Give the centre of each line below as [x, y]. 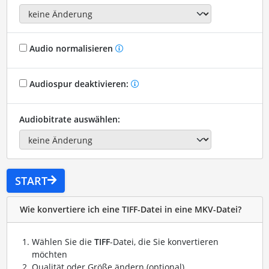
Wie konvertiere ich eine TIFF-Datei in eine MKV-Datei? [130, 210]
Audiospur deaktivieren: [79, 84]
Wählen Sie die [63, 241]
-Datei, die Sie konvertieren [164, 241]
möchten [49, 254]
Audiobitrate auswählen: [69, 119]
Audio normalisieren [71, 49]
